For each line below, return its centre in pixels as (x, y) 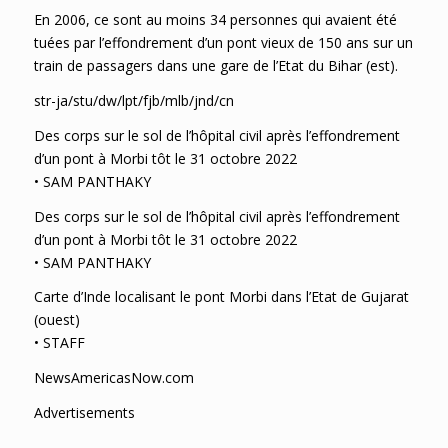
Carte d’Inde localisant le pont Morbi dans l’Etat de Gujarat (221, 297)
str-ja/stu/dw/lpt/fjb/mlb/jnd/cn (135, 100)
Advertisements (84, 413)
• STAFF (59, 343)
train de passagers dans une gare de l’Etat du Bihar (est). (215, 65)
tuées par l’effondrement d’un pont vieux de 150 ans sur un (223, 42)
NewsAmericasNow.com (113, 378)
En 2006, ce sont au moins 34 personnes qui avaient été (215, 19)
